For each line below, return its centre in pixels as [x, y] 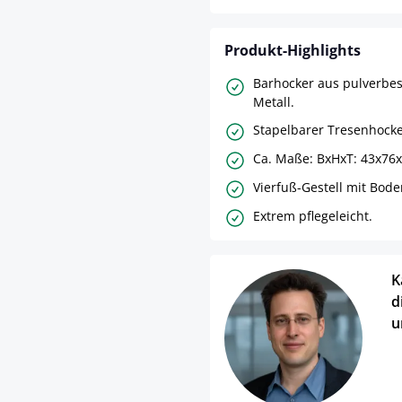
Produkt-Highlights [293, 51]
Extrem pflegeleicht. [313, 215]
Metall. [274, 102]
